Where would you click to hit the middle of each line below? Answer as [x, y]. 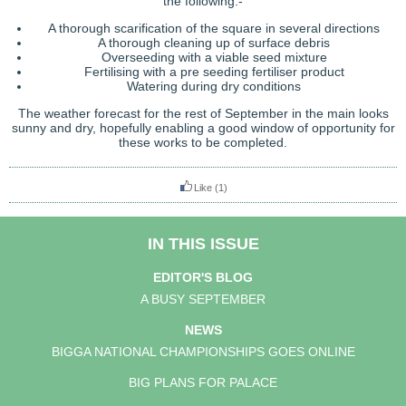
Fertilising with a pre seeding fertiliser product [214, 71]
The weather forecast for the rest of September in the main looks [203, 113]
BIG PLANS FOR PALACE [203, 382]
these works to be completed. [203, 142]
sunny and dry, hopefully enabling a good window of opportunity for [203, 127]
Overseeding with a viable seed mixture [214, 57]
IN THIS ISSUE [203, 244]
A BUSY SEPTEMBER [203, 299]
